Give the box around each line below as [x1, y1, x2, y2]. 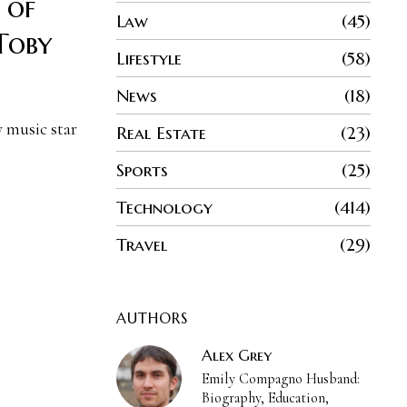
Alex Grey [202, 345, 273, 366]
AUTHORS [115, 309, 188, 328]
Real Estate [115, 122, 206, 144]
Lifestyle [115, 47, 182, 70]
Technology [115, 196, 213, 219]
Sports [115, 159, 168, 182]
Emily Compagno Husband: [202, 370, 361, 389]
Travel [115, 233, 167, 256]
